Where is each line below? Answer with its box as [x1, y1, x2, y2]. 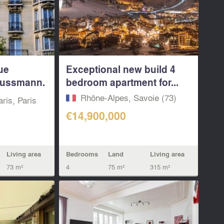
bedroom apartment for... [66, 75, 179, 89]
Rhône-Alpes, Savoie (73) [80, 91, 177, 103]
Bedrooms [66, 149, 98, 158]
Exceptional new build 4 [66, 62, 176, 76]
